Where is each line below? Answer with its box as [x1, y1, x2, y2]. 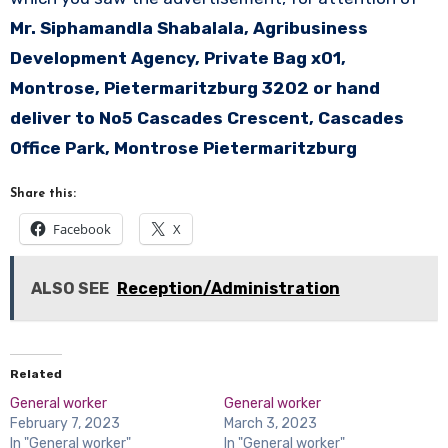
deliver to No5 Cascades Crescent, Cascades [9, 107, 404, 128]
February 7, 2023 [9, 414, 120, 432]
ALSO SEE [30, 278, 109, 298]
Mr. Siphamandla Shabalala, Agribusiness [9, 17, 368, 38]
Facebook [52, 219, 111, 238]
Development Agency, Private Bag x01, [9, 47, 346, 68]
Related [9, 366, 62, 381]
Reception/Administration [116, 278, 340, 298]
